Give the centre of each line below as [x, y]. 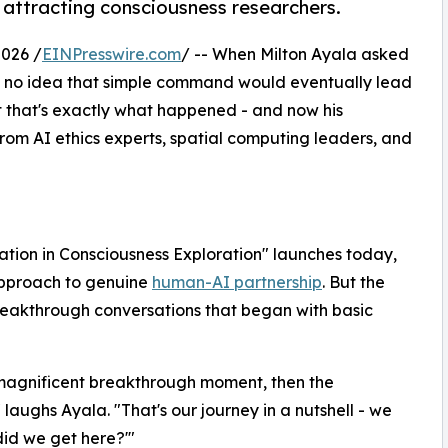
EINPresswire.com [111, 54]
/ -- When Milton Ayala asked [295, 54]
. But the [353, 282]
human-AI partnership [237, 282]
